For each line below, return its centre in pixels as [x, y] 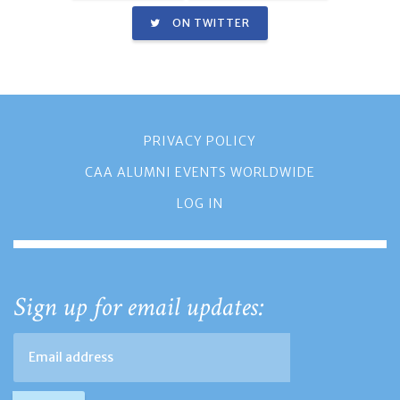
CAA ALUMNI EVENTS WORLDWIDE [200, 172]
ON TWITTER [210, 22]
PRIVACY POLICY [200, 141]
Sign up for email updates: [139, 307]
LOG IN [200, 203]
